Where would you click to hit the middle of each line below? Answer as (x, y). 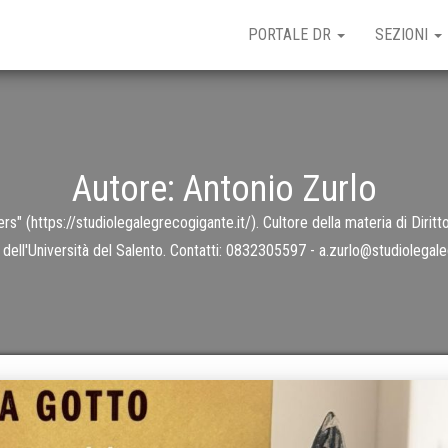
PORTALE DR (291, 34)
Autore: (127, 189)
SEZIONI (403, 34)
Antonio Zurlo (279, 189)
